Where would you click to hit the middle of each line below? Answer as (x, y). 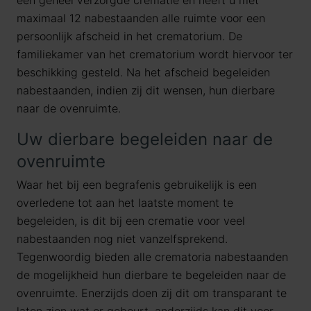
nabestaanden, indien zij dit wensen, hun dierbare (146, 90)
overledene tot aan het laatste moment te (125, 203)
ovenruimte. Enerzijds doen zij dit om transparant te (152, 293)
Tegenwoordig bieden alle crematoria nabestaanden (152, 257)
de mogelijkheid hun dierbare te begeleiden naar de (151, 275)
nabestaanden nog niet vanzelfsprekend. (122, 239)
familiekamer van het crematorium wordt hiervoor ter (155, 54)
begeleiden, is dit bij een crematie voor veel (131, 221)
